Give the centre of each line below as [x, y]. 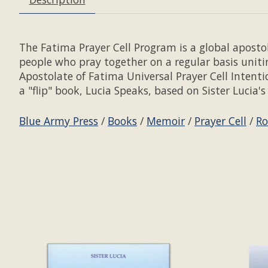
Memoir [166, 121]
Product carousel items [76, 246]
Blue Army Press [59, 121]
